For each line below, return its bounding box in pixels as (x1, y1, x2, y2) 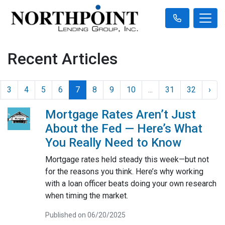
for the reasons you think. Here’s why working (45, 166, 203, 176)
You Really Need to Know (45, 135, 181, 150)
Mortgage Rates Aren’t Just (45, 107, 196, 122)
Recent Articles (8, 49, 118, 68)
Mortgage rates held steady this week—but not (45, 154, 209, 164)
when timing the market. (45, 190, 128, 200)
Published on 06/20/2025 (45, 210, 126, 219)
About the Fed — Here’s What (45, 121, 202, 136)
